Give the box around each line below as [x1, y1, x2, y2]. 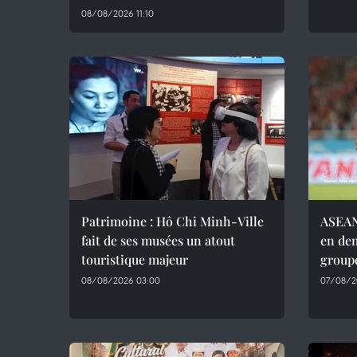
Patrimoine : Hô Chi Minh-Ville [81, 213, 264, 229]
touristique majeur [81, 251, 188, 268]
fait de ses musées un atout [81, 232, 235, 249]
